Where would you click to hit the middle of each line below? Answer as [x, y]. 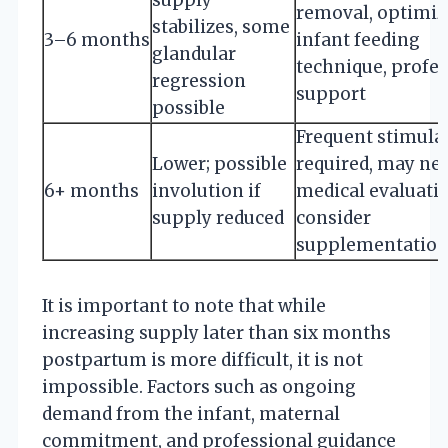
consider [333, 217]
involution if [206, 190]
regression [199, 80]
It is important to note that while [184, 305]
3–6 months [97, 39]
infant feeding [358, 39]
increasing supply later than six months [216, 332]
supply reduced [218, 217]
